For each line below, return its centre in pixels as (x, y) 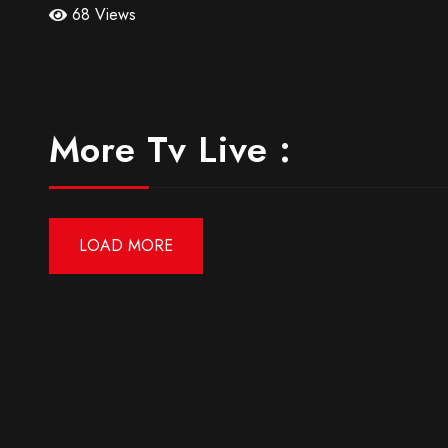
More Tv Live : (170, 150)
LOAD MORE (125, 246)
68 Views (103, 15)
